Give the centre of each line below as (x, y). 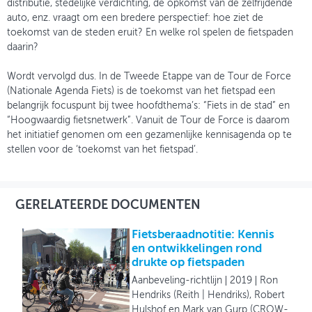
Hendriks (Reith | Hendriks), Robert (209, 296)
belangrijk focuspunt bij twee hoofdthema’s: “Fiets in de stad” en (148, 106)
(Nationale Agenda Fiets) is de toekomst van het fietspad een (141, 92)
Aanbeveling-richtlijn (177, 281)
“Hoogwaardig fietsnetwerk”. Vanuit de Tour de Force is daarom (148, 121)
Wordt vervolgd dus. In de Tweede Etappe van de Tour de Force (149, 77)
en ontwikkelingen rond (197, 249)
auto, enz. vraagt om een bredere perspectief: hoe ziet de (135, 18)
